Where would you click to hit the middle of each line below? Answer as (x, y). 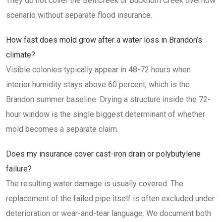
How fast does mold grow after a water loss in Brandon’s (104, 40)
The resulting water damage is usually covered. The (95, 184)
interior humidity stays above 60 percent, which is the (98, 84)
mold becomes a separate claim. (62, 129)
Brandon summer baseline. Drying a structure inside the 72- (108, 99)
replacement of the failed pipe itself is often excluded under (110, 198)
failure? (19, 169)
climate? (21, 55)
